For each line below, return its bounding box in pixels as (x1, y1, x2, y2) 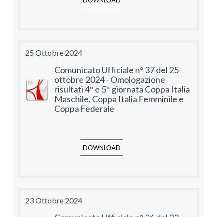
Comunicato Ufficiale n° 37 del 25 (54, 64, 179, 76)
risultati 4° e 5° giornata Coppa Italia (54, 84, 190, 95)
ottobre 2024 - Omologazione (54, 74, 165, 85)
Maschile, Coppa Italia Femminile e (54, 93, 184, 105)
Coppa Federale (54, 103, 114, 114)
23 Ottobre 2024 (25, 196, 82, 205)
